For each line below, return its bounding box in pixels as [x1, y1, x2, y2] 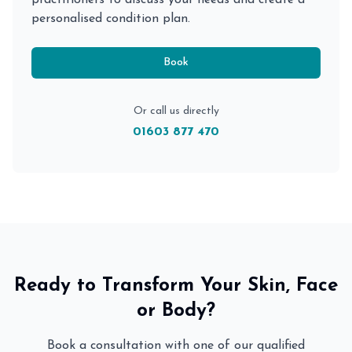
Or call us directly [133, 105, 219, 117]
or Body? [137, 302, 215, 321]
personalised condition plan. [31, 13, 190, 25]
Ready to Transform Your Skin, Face [14, 277, 338, 295]
